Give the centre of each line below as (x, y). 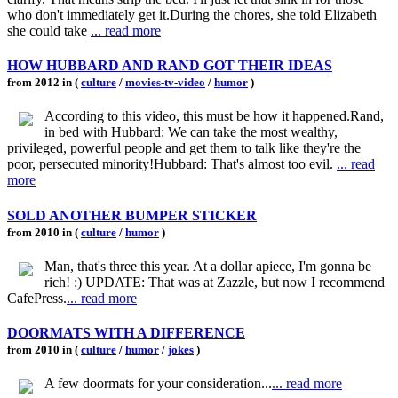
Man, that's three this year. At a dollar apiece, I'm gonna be (208, 266)
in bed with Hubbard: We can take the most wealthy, (191, 132)
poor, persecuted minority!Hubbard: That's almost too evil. (172, 164)
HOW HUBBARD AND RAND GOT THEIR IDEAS (170, 65)
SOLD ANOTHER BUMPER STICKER (132, 215)
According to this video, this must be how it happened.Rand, (214, 116)
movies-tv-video (165, 82)
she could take (49, 30)
